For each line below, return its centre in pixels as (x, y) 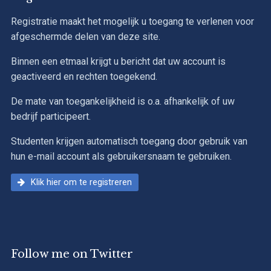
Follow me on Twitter (72, 254)
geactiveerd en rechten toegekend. (84, 77)
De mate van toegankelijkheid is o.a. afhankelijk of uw (122, 102)
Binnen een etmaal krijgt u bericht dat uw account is (118, 62)
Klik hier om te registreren (80, 183)
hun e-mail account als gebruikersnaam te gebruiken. (121, 157)
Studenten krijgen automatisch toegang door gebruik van (129, 142)
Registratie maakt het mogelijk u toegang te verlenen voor (132, 22)
